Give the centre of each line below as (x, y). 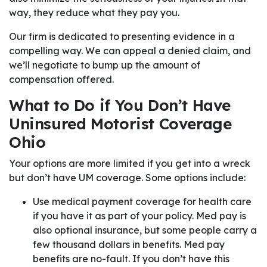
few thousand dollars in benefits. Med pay (129, 245)
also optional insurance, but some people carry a (145, 230)
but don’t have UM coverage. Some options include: (127, 178)
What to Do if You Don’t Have (120, 105)
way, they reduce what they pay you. (94, 13)
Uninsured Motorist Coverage (120, 124)
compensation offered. (61, 80)
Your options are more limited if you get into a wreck (130, 164)
